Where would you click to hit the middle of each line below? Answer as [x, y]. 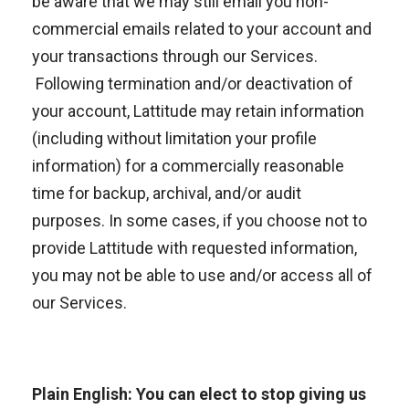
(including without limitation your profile [174, 138]
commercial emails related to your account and [202, 29]
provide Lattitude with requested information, [194, 248]
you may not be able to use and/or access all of [202, 275]
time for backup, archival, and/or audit [167, 193]
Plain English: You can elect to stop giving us [199, 394]
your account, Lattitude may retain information [198, 111]
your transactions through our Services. [175, 56]
